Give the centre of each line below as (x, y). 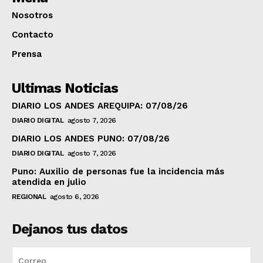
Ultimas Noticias (65, 88)
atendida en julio (49, 182)
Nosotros (32, 16)
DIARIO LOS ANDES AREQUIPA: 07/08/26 (100, 106)
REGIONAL (29, 197)
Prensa (27, 54)
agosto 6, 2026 (74, 197)
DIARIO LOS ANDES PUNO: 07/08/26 (91, 139)
